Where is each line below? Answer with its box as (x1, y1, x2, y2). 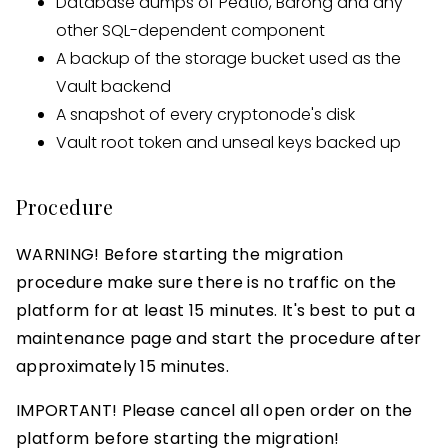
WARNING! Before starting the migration (16, 243, 344, 266)
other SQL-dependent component (56, 19, 325, 42)
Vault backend (56, 75, 171, 98)
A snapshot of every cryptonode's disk (56, 103, 355, 126)
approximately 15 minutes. (16, 355, 230, 378)
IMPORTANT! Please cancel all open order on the (16, 399, 413, 422)
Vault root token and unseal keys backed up (56, 131, 401, 154)
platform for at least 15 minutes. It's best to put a (16, 299, 416, 322)
